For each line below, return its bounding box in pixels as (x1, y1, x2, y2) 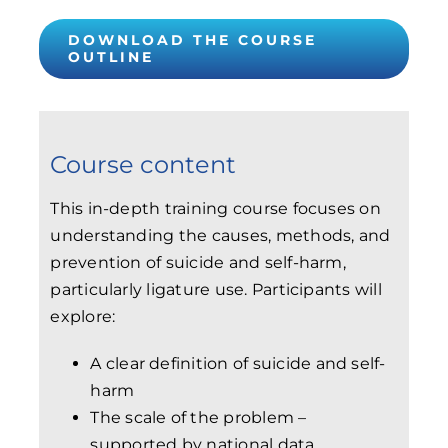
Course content (50, 149, 237, 179)
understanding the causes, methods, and (50, 225, 391, 245)
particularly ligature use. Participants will (50, 279, 382, 299)
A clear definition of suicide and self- (90, 353, 386, 373)
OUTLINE (67, 48, 154, 67)
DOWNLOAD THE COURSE (67, 31, 317, 50)
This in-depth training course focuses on (50, 198, 381, 218)
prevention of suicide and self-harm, (50, 252, 346, 272)
